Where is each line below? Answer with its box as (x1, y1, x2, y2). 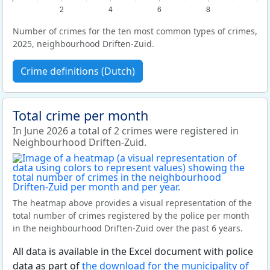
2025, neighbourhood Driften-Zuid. (13, 38, 154, 49)
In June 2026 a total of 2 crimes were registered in (13, 124, 239, 137)
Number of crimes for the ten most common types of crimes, (13, 25, 257, 37)
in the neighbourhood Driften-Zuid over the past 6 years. (13, 222, 243, 234)
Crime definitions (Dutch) (20, 64, 135, 78)
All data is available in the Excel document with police (13, 245, 253, 258)
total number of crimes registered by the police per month (13, 210, 250, 221)
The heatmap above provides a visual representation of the (13, 197, 252, 209)
